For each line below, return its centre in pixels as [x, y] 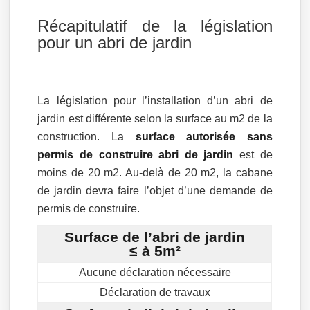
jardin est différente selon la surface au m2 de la [155, 119]
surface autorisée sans [204, 137]
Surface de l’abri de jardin [155, 237]
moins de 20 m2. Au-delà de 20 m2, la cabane [155, 173]
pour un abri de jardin [115, 43]
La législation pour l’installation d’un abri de [155, 101]
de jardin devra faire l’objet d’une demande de [155, 191]
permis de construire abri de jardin [136, 155]
